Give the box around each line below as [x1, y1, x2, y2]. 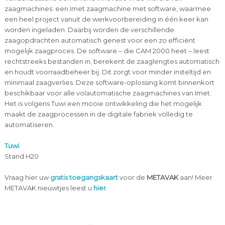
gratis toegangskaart [50, 173, 118, 182]
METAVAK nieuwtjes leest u [4, 184, 93, 192]
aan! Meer [178, 173, 212, 182]
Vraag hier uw [4, 173, 50, 182]
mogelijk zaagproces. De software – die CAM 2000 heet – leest [4, 47, 209, 55]
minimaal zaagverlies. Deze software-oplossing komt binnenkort [4, 78, 214, 87]
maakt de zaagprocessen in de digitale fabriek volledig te [4, 110, 193, 119]
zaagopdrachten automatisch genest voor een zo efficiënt [4, 36, 195, 45]
